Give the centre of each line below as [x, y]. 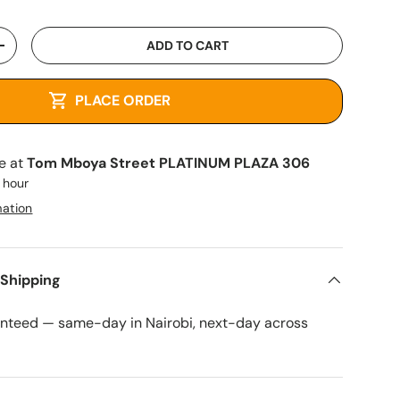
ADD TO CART [187, 50]
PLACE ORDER [124, 104]
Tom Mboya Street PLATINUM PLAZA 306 [169, 167]
